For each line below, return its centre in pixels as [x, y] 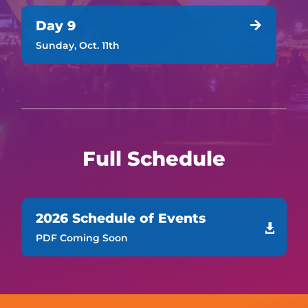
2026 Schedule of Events [120, 218]
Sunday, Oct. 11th [77, 45]
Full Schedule [154, 159]
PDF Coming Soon [81, 238]
